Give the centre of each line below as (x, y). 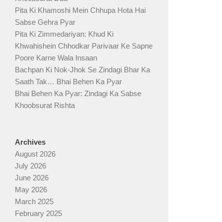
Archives (30, 142)
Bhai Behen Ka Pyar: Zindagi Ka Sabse (78, 93)
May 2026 (31, 189)
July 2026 (30, 166)
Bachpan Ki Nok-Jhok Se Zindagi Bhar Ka (83, 69)
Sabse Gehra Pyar (45, 22)
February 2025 (38, 213)
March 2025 (34, 201)
